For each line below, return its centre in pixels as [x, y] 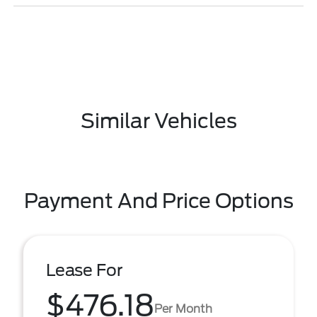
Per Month [183, 309]
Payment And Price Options [158, 201]
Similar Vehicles [158, 121]
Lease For [85, 270]
